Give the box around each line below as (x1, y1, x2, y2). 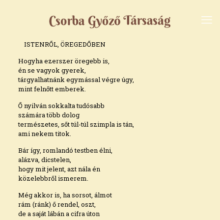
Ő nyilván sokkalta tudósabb (18, 101, 105, 110)
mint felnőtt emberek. (18, 84, 86, 93)
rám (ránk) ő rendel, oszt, (18, 200, 96, 209)
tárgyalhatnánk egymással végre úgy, (18, 75, 134, 84)
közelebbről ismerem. (18, 174, 88, 183)
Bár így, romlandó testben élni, (18, 146, 112, 155)
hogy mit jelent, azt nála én (18, 165, 100, 173)
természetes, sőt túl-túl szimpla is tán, (18, 120, 134, 129)
